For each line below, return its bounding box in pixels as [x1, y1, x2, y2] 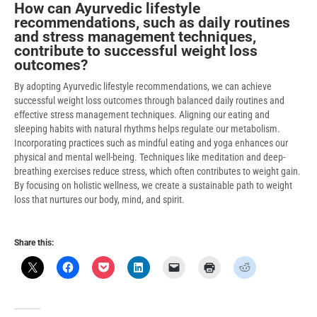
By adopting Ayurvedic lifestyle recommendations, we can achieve [14, 80, 272, 92]
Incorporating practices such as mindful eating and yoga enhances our [14, 137, 288, 149]
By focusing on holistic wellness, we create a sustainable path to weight [14, 179, 292, 191]
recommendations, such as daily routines [14, 13, 290, 31]
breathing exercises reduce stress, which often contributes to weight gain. [14, 165, 301, 177]
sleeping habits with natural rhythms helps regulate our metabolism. [14, 122, 280, 134]
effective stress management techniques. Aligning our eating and [14, 108, 270, 120]
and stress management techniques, [14, 28, 256, 45]
